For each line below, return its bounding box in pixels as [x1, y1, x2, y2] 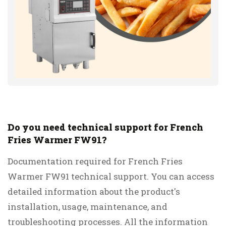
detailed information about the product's [8, 186, 180, 198]
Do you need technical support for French [8, 121, 203, 134]
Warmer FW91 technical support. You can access [8, 171, 214, 183]
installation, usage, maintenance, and [8, 201, 167, 213]
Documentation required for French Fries [8, 155, 183, 167]
